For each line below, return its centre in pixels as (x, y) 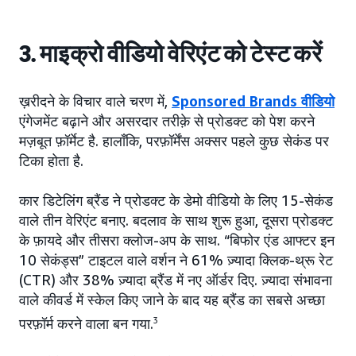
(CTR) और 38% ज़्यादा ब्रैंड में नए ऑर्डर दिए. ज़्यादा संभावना (176, 280)
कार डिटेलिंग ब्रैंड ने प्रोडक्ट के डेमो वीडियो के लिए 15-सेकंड (176, 201)
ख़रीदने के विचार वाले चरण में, (95, 101)
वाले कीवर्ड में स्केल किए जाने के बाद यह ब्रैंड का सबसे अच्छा (172, 300)
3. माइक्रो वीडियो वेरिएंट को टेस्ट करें (170, 54)
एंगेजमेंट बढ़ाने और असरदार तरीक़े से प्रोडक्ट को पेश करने (167, 121)
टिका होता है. (51, 161)
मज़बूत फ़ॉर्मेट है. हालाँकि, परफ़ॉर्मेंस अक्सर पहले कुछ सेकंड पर (174, 141)
